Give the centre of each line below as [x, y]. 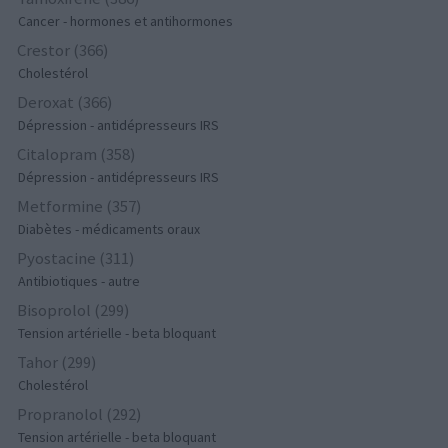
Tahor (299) [57, 362]
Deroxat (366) [65, 102]
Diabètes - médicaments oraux [109, 229]
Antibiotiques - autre [79, 281]
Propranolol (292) [80, 414]
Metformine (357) [80, 206]
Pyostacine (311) [76, 258]
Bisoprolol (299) [74, 310]
